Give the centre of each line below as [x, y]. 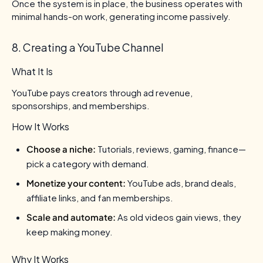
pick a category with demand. [88, 163]
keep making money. [70, 231]
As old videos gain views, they [178, 217]
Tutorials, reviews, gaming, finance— [171, 149]
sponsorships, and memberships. [81, 105]
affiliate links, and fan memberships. [100, 197]
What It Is [32, 71]
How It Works [41, 126]
